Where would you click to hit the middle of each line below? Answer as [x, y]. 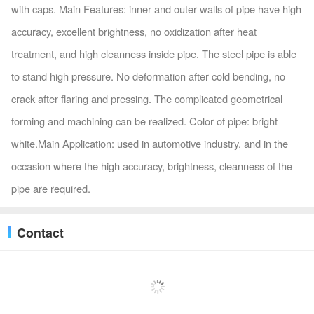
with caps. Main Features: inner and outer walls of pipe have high [156, 9]
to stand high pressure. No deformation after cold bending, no [148, 76]
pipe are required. [50, 189]
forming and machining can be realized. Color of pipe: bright [144, 121]
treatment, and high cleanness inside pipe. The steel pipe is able [153, 54]
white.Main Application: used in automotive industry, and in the [149, 144]
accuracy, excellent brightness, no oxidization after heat [134, 32]
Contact [41, 232]
